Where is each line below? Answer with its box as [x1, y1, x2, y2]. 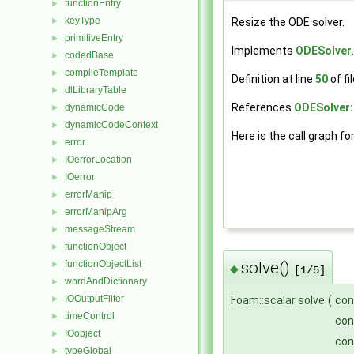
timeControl [65, 311, 115, 322]
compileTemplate [65, 67, 138, 78]
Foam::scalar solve [231, 293, 325, 307]
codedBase [65, 50, 114, 61]
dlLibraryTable [65, 85, 126, 96]
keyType [65, 15, 100, 26]
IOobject [65, 328, 100, 339]
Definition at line [232, 73, 315, 86]
